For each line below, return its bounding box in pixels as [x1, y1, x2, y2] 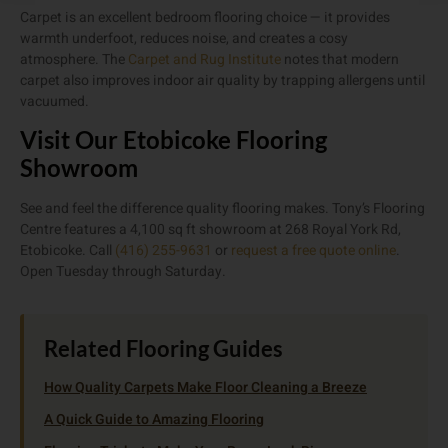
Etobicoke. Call [20, 240, 115, 262]
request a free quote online [231, 240, 396, 262]
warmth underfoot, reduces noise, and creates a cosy [20, 27, 348, 49]
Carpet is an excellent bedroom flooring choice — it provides [20, 6, 390, 28]
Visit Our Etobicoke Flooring [20, 125, 327, 155]
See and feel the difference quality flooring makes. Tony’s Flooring [20, 198, 425, 220]
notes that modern [281, 48, 399, 70]
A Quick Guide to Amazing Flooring [44, 409, 264, 431]
